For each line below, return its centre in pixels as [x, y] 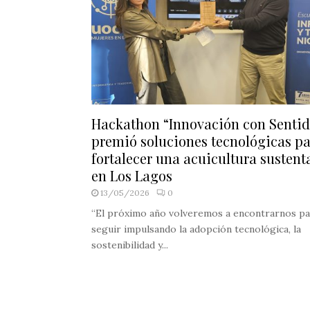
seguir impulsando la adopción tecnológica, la [196, 229]
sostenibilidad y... [130, 245]
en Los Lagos [132, 176]
